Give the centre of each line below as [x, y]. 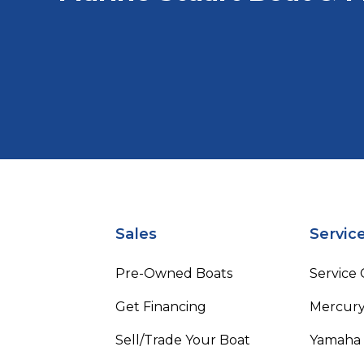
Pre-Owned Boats [174, 273]
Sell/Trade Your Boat [183, 340]
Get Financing [161, 306]
